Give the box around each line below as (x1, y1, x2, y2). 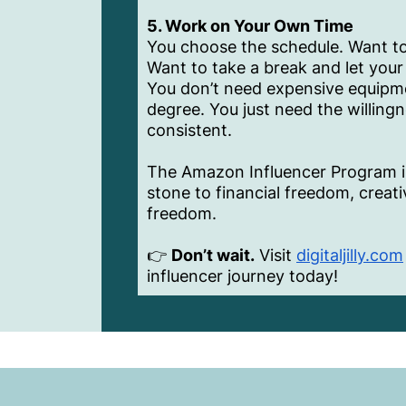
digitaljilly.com (296, 246, 403, 266)
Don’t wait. (171, 246, 255, 266)
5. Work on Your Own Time (147, 16, 353, 36)
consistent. (147, 121, 232, 140)
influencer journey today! (147, 266, 338, 286)
